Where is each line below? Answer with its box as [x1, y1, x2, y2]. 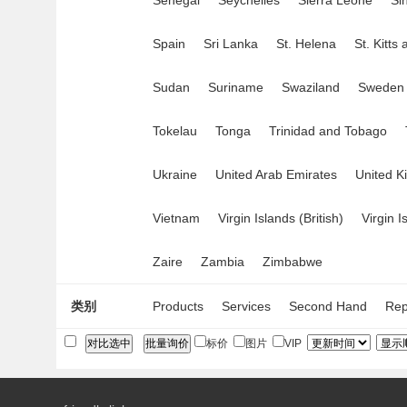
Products [153, 299, 203, 313]
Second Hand [289, 299, 367, 313]
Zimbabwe [263, 254, 323, 269]
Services [222, 299, 271, 313]
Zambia [201, 254, 244, 269]
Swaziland [282, 80, 340, 94]
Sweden [358, 80, 404, 94]
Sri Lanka [203, 36, 258, 51]
